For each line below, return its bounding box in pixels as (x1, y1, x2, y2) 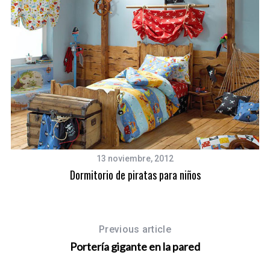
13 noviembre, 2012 (96, 154, 174, 164)
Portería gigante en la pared (70, 240, 200, 254)
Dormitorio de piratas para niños (69, 167, 201, 183)
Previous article (98, 224, 172, 236)
